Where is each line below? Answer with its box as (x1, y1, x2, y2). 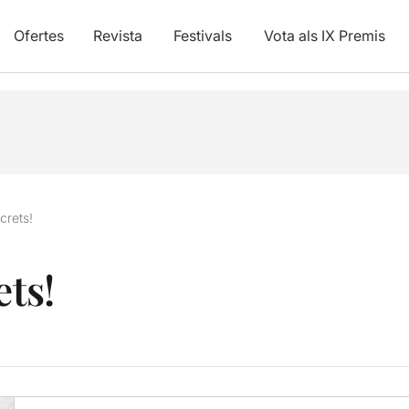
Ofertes (13, 26, 64, 45)
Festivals (173, 26, 232, 45)
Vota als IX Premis (263, 26, 385, 45)
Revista (92, 26, 142, 45)
